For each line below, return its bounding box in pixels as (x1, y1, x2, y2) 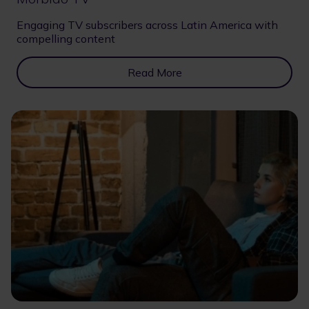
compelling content (17, 31, 115, 46)
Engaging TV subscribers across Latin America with (17, 17, 278, 32)
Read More (127, 65, 182, 79)
